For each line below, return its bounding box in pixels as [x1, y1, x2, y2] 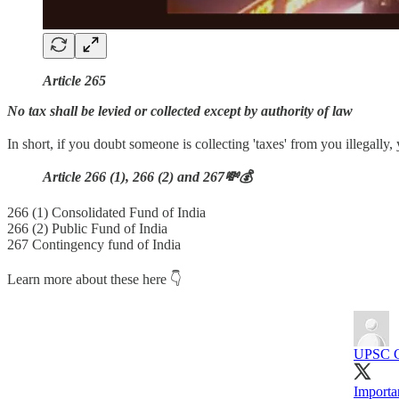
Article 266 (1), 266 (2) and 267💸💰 [43, 168, 252, 184]
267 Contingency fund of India [7, 236, 181, 252]
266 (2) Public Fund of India [7, 220, 167, 236]
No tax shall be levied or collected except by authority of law [7, 102, 353, 118]
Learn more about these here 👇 [7, 271, 182, 287]
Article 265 [43, 72, 106, 88]
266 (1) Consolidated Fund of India [7, 204, 206, 220]
